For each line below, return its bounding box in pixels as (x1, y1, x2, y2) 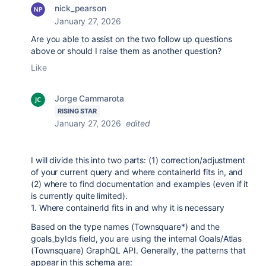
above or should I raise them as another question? (31, 46, 221, 56)
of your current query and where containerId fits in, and (31, 167, 243, 177)
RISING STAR (58, 107, 97, 115)
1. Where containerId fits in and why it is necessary (31, 202, 224, 213)
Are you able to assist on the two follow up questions (31, 34, 232, 44)
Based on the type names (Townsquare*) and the (31, 221, 220, 232)
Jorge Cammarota (55, 93, 124, 103)
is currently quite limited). (31, 191, 128, 201)
